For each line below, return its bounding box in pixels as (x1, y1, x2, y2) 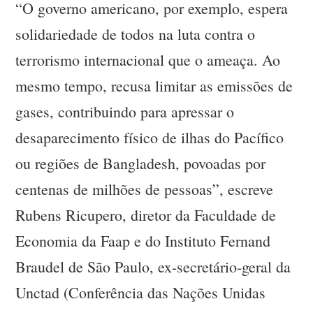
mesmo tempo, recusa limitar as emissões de (15, 75, 293, 96)
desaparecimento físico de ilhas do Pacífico (15, 127, 284, 148)
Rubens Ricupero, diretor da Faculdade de (15, 205, 277, 226)
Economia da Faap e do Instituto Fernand (15, 231, 271, 252)
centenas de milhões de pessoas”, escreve (15, 179, 274, 200)
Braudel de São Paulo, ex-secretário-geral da (15, 256, 291, 277)
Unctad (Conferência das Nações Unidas (15, 282, 266, 303)
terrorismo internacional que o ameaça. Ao (15, 50, 281, 71)
